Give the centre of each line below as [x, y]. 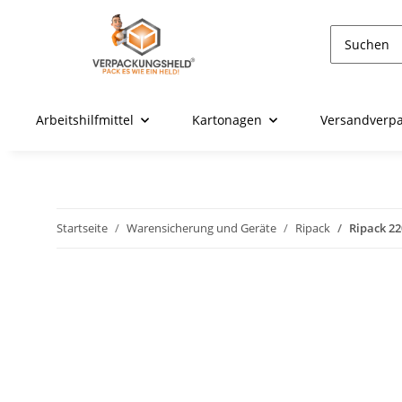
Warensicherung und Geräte [201, 228]
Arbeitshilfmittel [85, 120]
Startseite [82, 228]
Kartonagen [227, 120]
